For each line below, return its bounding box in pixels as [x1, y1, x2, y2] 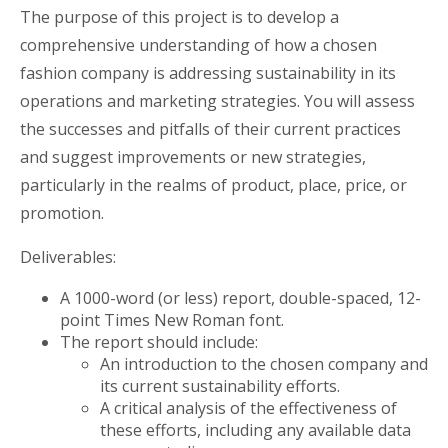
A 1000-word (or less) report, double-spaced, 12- [60, 286, 421, 309]
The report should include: [60, 330, 262, 353]
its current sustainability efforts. [100, 374, 344, 397]
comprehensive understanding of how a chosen [20, 33, 377, 56]
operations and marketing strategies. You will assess [20, 89, 415, 112]
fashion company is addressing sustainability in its [20, 61, 396, 84]
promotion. [20, 201, 108, 224]
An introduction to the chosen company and [100, 352, 428, 375]
